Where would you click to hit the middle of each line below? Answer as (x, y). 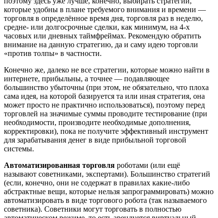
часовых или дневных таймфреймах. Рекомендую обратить (102, 36)
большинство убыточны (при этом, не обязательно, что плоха (106, 88)
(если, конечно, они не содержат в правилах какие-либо (97, 183)
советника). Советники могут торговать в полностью (93, 209)
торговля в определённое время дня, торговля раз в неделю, (103, 18)
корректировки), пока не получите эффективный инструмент (106, 131)
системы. (19, 149)
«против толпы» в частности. (53, 54)
